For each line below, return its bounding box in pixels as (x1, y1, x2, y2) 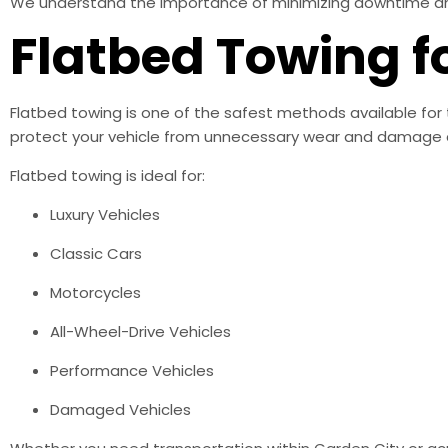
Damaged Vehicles (50, 398, 191, 420)
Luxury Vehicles (50, 203, 160, 225)
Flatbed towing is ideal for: (10, 164, 205, 186)
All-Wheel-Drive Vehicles (50, 320, 231, 342)
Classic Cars (50, 242, 142, 264)
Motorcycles (50, 281, 141, 303)
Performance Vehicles (50, 359, 214, 381)
